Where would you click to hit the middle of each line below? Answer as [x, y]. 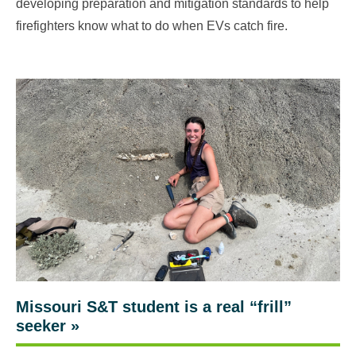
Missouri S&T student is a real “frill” [154, 307]
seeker [41, 326]
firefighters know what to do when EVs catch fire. [152, 26]
